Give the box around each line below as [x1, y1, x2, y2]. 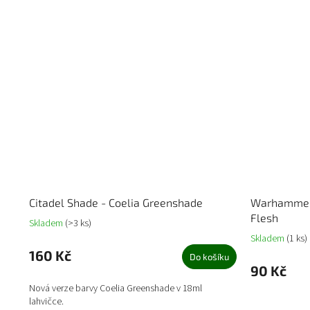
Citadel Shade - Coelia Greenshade [29, 196, 203, 210]
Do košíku [190, 251, 229, 263]
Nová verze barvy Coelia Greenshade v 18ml [29, 282, 202, 296]
